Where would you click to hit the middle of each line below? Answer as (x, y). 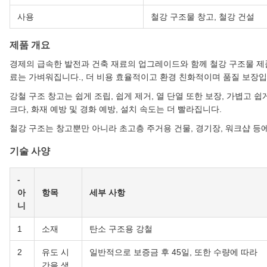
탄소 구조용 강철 (121, 229)
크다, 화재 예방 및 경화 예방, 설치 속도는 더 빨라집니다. (116, 109)
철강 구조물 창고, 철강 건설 (203, 17)
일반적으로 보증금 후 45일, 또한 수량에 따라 (173, 252)
